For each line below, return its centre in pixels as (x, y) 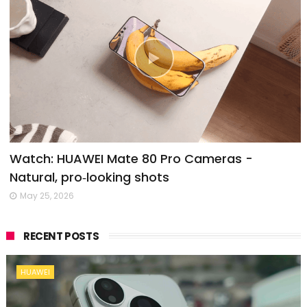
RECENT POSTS (61, 236)
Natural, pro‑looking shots (89, 177)
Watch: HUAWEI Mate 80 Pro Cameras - (131, 158)
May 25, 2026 (47, 195)
